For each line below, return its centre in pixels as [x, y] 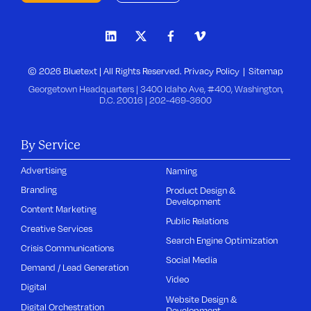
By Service [51, 145]
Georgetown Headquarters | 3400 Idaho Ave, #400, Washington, [155, 89]
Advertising [44, 170]
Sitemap [266, 71]
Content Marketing [59, 209]
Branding [39, 189]
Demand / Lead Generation [75, 268]
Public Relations [197, 220]
